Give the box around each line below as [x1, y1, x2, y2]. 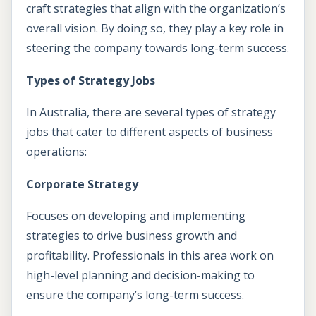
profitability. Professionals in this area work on [26, 248, 274, 264]
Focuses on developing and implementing [26, 208, 245, 224]
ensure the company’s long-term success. [26, 287, 244, 303]
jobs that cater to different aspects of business [26, 124, 273, 140]
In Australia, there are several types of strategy [26, 104, 276, 121]
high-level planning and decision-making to [26, 267, 255, 284]
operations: [26, 144, 87, 160]
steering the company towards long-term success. [26, 40, 289, 56]
